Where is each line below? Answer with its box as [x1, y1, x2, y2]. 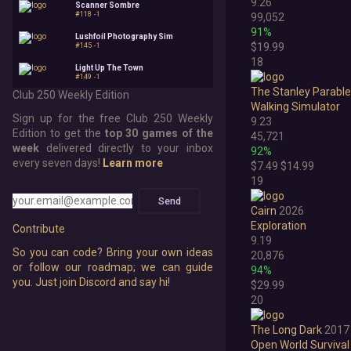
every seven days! [13, 157, 103, 170]
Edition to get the [13, 127, 105, 140]
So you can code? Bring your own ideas [13, 246, 213, 259]
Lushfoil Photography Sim [75, 32, 173, 41]
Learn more [103, 157, 163, 170]
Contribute [13, 223, 65, 236]
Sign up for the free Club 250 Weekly [13, 112, 213, 125]
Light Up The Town [75, 63, 143, 72]
